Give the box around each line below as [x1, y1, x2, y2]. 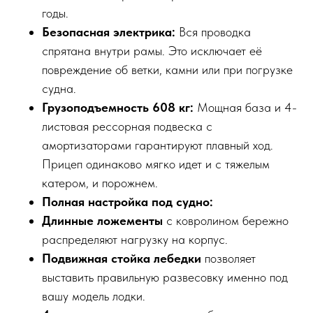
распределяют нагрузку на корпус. [42, 232, 228, 247]
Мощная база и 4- [194, 100, 297, 115]
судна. [42, 81, 76, 96]
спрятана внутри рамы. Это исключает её [42, 43, 262, 59]
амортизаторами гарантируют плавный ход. [42, 138, 273, 153]
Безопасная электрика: [42, 24, 175, 40]
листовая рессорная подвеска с [42, 119, 212, 134]
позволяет [201, 251, 256, 266]
